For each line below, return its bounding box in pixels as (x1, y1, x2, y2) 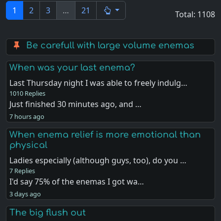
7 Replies (9, 166, 36, 176)
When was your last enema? (9, 63, 136, 73)
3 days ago (9, 189, 41, 199)
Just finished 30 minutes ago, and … (9, 99, 142, 110)
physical (9, 140, 48, 150)
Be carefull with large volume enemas (26, 40, 195, 50)
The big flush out (9, 207, 86, 218)
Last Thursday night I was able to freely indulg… (9, 77, 188, 89)
